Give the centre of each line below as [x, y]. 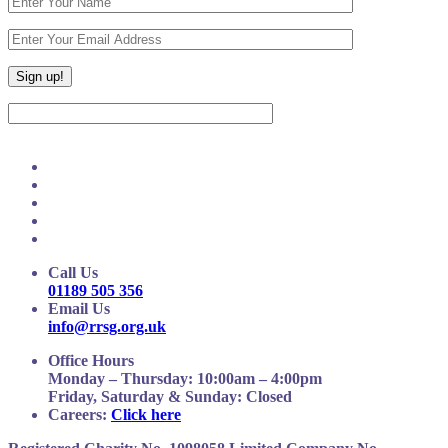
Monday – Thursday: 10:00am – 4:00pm [185, 378]
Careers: [77, 414]
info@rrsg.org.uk [107, 326]
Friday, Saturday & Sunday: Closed [170, 396]
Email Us [79, 308]
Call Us [73, 272]
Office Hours [91, 360]
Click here [146, 414]
